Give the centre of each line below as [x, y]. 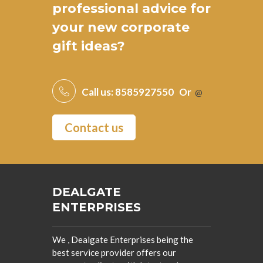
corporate [155, 27]
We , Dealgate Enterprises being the [123, 240]
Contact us [94, 127]
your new [87, 27]
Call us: [98, 92]
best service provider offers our [114, 252]
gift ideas [85, 46]
